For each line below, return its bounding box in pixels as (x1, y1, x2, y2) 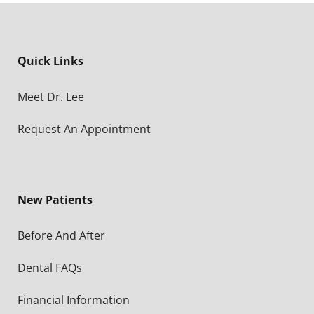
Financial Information (18, 292, 130, 308)
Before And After (18, 227, 105, 243)
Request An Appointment (18, 121, 151, 137)
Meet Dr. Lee (18, 88, 84, 104)
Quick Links (18, 53, 83, 69)
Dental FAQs (18, 259, 82, 275)
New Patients (18, 191, 93, 207)
